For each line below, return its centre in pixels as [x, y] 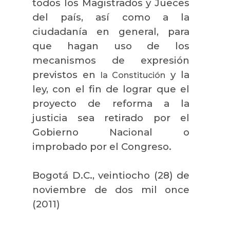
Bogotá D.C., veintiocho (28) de [111, 175]
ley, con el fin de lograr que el [111, 89]
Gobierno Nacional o [111, 132]
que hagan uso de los [111, 46]
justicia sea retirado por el [111, 118]
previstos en [66, 74]
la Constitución [133, 75]
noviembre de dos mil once [111, 189]
